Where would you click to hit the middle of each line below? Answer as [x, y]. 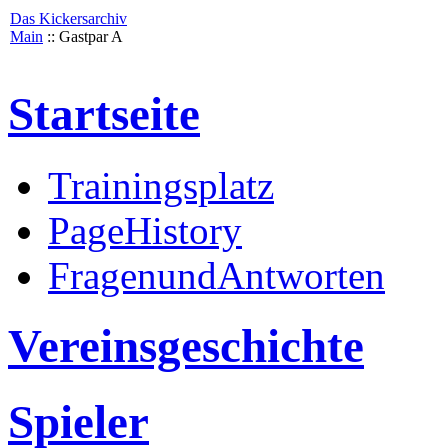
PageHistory [145, 230]
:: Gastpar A [83, 36]
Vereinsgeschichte [186, 346]
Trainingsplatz [161, 185]
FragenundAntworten [216, 275]
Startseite [104, 114]
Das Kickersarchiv [68, 18]
